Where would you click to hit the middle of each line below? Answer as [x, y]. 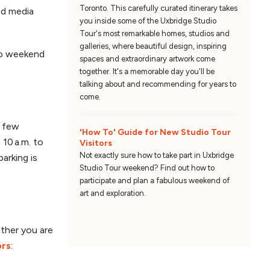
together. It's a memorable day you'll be [147, 71]
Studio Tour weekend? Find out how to [147, 168]
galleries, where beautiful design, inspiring [153, 46]
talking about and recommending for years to [158, 84]
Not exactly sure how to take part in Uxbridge [156, 155]
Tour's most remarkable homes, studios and [154, 33]
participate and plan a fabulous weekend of [154, 180]
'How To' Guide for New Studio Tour [155, 132]
